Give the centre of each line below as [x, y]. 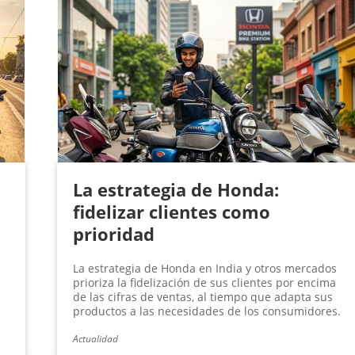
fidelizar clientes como [171, 212]
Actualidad [95, 339]
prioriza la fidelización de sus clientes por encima [204, 283]
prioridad [113, 234]
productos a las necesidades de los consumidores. [206, 311]
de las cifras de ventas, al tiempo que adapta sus [202, 297]
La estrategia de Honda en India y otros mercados [204, 269]
